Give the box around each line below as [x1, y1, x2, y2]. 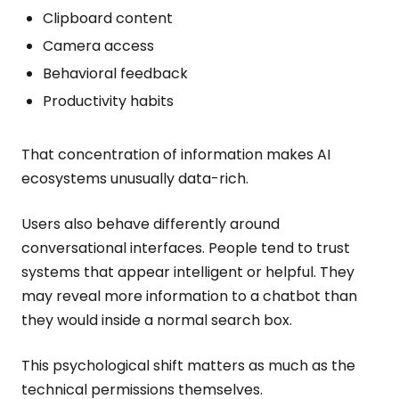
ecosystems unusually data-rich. [21, 168, 248, 189]
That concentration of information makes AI [21, 144, 330, 165]
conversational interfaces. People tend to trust [21, 238, 350, 258]
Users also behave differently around [21, 214, 280, 234]
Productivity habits [43, 91, 174, 111]
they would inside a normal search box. [21, 310, 292, 330]
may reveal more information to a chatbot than [21, 286, 357, 306]
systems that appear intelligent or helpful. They [21, 262, 354, 282]
